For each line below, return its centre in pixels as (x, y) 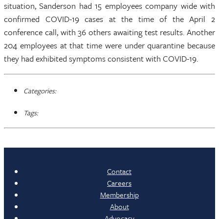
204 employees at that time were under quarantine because (109, 45)
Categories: (40, 91)
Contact (119, 171)
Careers (119, 183)
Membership (119, 195)
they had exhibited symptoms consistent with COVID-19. (101, 58)
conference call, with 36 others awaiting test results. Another (109, 32)
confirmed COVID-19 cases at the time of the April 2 (109, 19)
